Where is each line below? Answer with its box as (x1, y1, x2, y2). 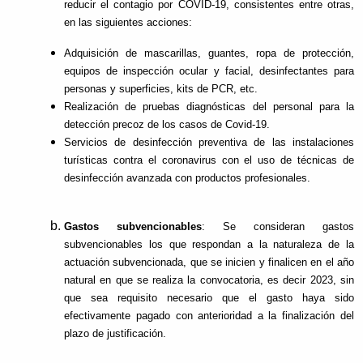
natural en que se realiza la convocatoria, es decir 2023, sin (64, 274, 354, 287)
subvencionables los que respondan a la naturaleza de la (64, 238, 354, 251)
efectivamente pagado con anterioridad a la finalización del (64, 310, 354, 322)
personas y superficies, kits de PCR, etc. (64, 83, 258, 96)
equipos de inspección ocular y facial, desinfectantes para (64, 65, 354, 78)
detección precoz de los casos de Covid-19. (64, 118, 271, 131)
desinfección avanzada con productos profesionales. (64, 172, 311, 185)
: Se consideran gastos (202, 220, 354, 233)
